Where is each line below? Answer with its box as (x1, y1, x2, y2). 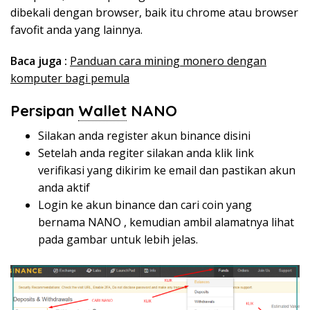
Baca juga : (10, 53, 67, 69)
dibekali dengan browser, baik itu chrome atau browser (10, 5, 298, 21)
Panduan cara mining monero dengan (70, 53, 266, 69)
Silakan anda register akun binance (38, 128, 224, 144)
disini (224, 128, 250, 144)
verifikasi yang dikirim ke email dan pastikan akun (38, 163, 295, 179)
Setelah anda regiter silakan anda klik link (38, 145, 254, 161)
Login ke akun (38, 197, 115, 213)
